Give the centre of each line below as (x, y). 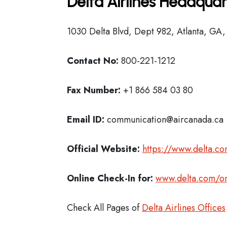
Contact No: (94, 61)
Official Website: (103, 149)
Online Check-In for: (110, 178)
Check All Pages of (104, 208)
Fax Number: (94, 90)
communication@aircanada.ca (164, 120)
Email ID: (86, 120)
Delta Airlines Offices (184, 208)
